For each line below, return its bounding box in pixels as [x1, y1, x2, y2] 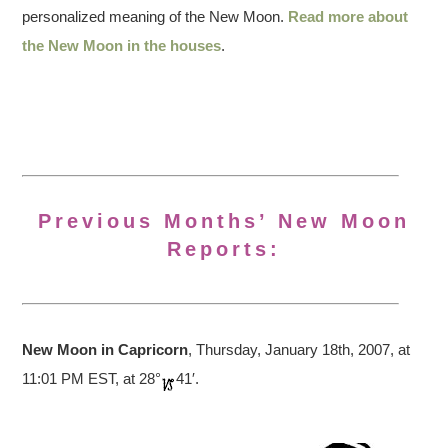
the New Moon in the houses [22, 36, 222, 54]
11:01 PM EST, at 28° [22, 369, 162, 387]
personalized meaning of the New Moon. [22, 7, 289, 25]
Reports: [167, 237, 281, 260]
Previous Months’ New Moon [38, 209, 410, 232]
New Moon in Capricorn [22, 340, 189, 358]
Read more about [288, 7, 409, 25]
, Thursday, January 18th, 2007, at [188, 340, 411, 358]
